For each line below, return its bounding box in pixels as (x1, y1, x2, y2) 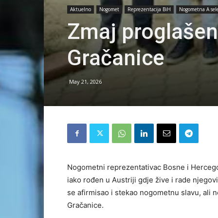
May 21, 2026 (69, 78, 102, 86)
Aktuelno (70, 6, 91, 13)
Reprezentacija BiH (127, 6, 171, 13)
